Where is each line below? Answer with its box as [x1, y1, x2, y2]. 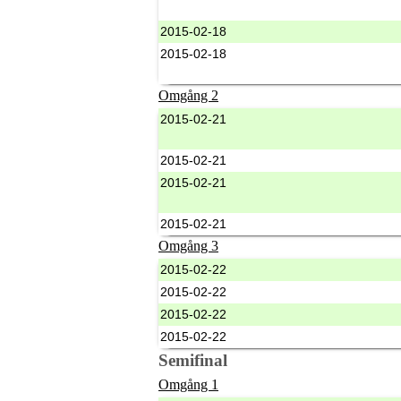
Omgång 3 [158, 238, 218, 254]
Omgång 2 [158, 87, 218, 103]
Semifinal [158, 350, 227, 370]
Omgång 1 [158, 377, 218, 393]
